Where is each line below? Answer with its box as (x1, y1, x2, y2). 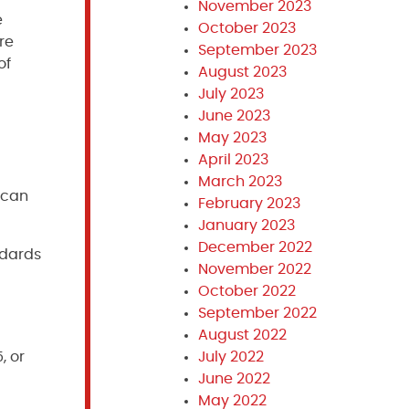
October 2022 (197, 284, 296, 299)
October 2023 (197, 21, 296, 36)
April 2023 (197, 152, 268, 167)
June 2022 (197, 372, 270, 386)
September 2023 (197, 43, 317, 58)
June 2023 (197, 109, 270, 123)
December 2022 (197, 240, 312, 255)
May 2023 (197, 131, 267, 145)
